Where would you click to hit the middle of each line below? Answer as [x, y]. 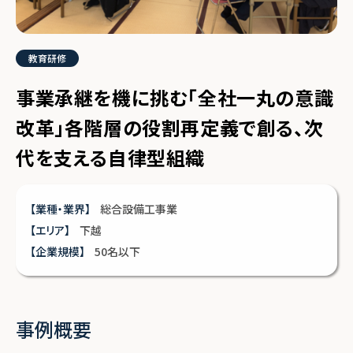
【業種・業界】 [60, 209]
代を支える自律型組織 [111, 158]
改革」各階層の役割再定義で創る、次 [170, 128]
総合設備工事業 [139, 209]
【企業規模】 [58, 252]
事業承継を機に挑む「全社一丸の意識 [175, 98]
